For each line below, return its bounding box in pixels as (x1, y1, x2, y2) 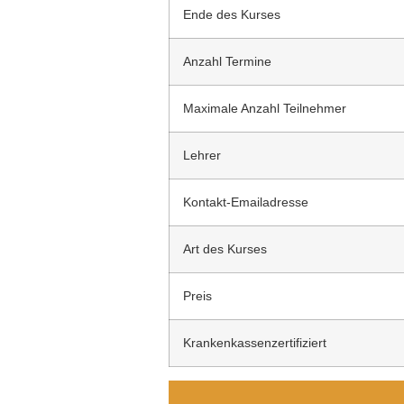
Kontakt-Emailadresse (183, 194, 308, 209)
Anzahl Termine (183, 53, 271, 69)
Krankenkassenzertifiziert (183, 335, 326, 350)
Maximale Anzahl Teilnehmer (183, 100, 346, 115)
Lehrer (183, 147, 221, 162)
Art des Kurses (183, 241, 267, 256)
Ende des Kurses (183, 6, 280, 22)
